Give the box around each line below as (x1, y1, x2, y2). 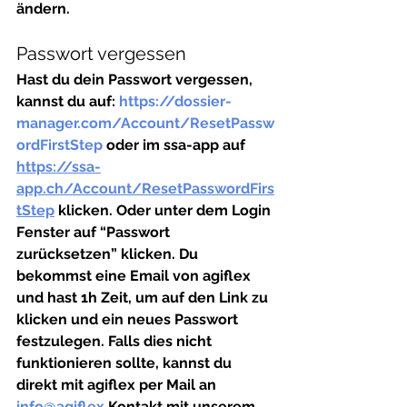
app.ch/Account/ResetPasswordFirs (16, 180, 274, 197)
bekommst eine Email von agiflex (16, 267, 254, 284)
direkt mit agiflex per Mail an (16, 376, 220, 393)
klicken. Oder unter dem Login (55, 202, 274, 219)
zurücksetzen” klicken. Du (16, 245, 202, 263)
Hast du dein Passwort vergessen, (16, 71, 256, 88)
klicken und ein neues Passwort (16, 311, 242, 328)
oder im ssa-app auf (103, 136, 249, 154)
